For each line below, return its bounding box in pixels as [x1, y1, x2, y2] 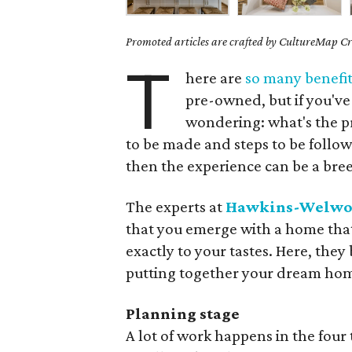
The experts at [126, 197, 226, 216]
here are [185, 68, 246, 87]
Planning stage [126, 304, 240, 323]
